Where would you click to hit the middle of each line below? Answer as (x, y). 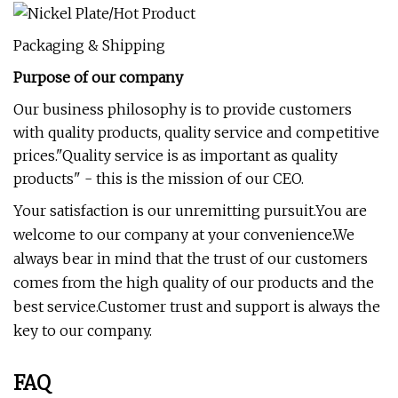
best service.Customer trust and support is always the (197, 306)
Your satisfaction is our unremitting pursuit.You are (190, 211)
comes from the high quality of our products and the (194, 283)
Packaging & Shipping (89, 45)
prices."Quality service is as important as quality (175, 155)
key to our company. (83, 330)
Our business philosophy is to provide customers (183, 109)
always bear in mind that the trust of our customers (191, 259)
